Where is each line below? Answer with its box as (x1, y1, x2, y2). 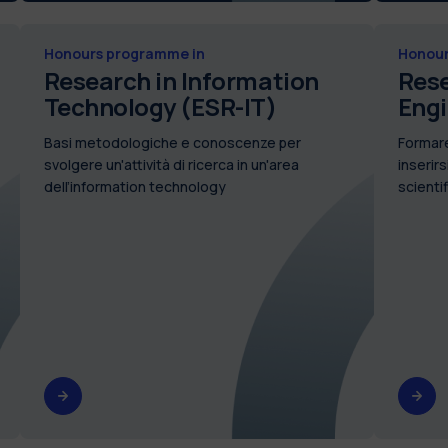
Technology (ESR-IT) (43, 89, 277, 123)
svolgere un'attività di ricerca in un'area (43, 154, 299, 174)
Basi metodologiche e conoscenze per (43, 132, 301, 152)
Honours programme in (43, 43, 205, 63)
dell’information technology (43, 176, 226, 196)
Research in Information (43, 63, 319, 97)
